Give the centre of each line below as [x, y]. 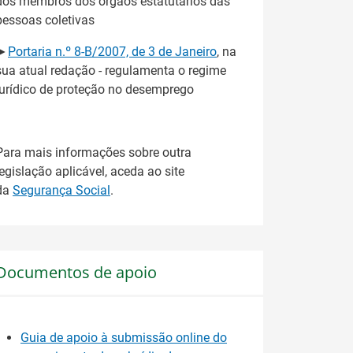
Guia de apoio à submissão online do [124, 338]
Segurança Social [61, 190]
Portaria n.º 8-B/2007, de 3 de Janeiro [112, 51]
